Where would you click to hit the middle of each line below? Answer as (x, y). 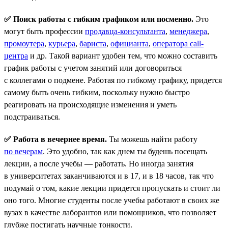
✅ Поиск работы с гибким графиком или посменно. (99, 19)
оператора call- (178, 43)
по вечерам (23, 151)
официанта (130, 43)
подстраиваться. (32, 117)
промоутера (24, 43)
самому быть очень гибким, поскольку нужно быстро (97, 92)
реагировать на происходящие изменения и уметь (90, 104)
